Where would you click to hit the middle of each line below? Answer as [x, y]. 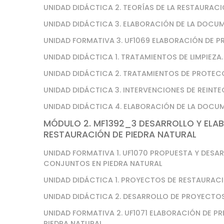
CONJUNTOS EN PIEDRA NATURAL [103, 163]
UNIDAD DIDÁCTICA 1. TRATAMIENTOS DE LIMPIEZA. [133, 57]
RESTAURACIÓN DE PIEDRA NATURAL [120, 134]
